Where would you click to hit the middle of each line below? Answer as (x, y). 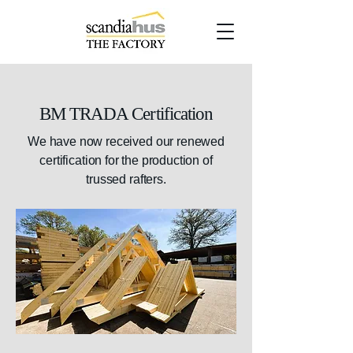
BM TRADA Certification (126, 114)
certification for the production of (126, 160)
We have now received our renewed (126, 141)
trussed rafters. (126, 179)
